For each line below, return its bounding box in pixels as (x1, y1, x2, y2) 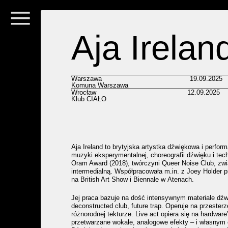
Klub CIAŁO (71, 95, 106, 103)
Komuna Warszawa (71, 81, 128, 89)
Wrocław (71, 89, 96, 96)
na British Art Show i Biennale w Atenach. (71, 176, 194, 183)
